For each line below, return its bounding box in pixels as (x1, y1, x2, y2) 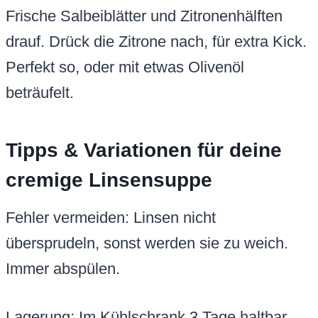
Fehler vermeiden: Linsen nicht (6, 209, 216, 227)
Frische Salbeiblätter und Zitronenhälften (6, 7, 283, 26)
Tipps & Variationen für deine (6, 139, 282, 162)
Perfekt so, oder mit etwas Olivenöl (6, 58, 244, 77)
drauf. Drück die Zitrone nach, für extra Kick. (6, 33, 307, 51)
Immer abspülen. (6, 260, 120, 278)
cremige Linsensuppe (6, 169, 212, 192)
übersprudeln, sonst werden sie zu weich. (6, 234, 288, 253)
